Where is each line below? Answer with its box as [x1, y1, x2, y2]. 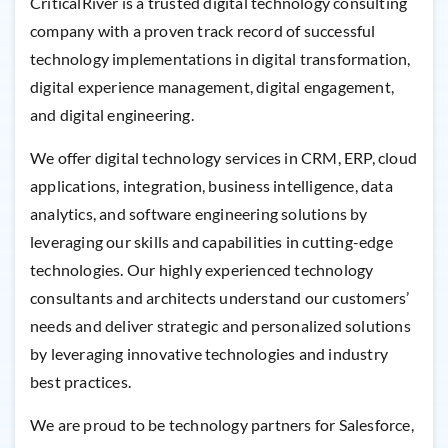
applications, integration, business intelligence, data [30, 176, 393, 196]
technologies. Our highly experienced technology [30, 260, 374, 280]
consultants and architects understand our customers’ [30, 288, 410, 308]
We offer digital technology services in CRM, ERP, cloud [30, 148, 418, 168]
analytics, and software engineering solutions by [30, 204, 368, 224]
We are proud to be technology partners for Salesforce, [30, 415, 414, 435]
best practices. [30, 372, 131, 392]
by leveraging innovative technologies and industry [30, 344, 389, 364]
